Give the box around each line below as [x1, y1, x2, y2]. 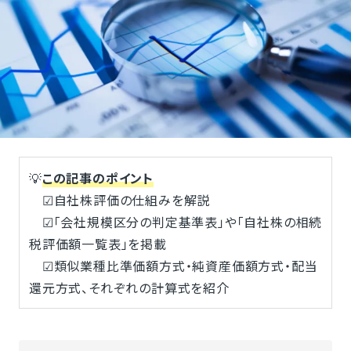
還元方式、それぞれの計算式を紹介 [28, 277, 230, 297]
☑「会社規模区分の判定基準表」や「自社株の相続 [28, 212, 323, 231]
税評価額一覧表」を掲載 [28, 233, 167, 253]
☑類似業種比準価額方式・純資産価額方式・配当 [28, 255, 318, 275]
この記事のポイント [42, 168, 154, 187]
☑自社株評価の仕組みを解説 [28, 190, 211, 209]
